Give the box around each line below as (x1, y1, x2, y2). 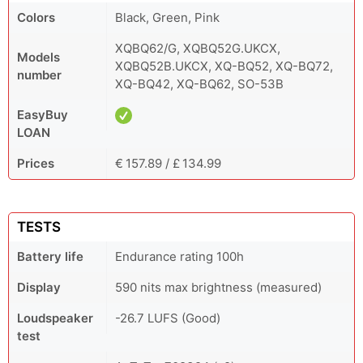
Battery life (17, 249, 83, 265)
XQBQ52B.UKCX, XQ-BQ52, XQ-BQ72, (115, 58, 333, 75)
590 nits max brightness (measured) (115, 280, 322, 296)
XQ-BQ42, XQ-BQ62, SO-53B (115, 76, 284, 92)
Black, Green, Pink (115, 10, 220, 26)
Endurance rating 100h (115, 249, 244, 265)
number (17, 67, 62, 83)
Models (17, 49, 60, 66)
